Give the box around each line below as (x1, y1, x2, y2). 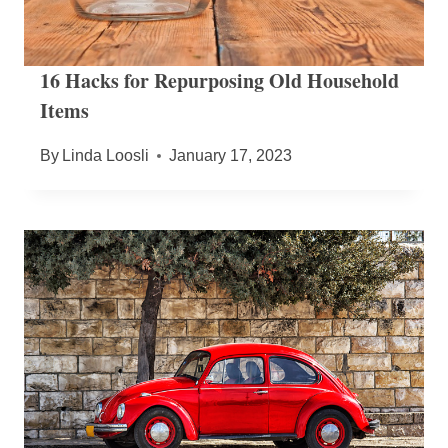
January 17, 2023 (169, 146, 293, 164)
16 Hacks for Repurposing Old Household (40, 65, 399, 95)
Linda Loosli (62, 146, 150, 164)
